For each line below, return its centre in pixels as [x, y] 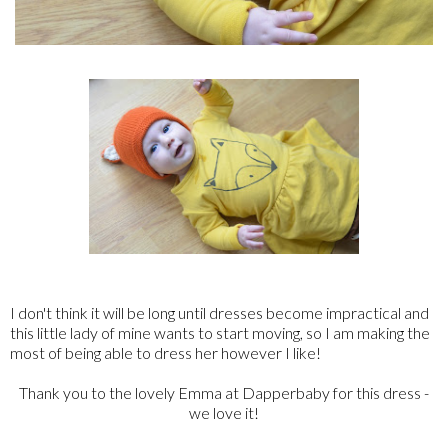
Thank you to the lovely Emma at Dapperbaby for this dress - [224, 393]
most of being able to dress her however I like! [165, 353]
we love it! [224, 413]
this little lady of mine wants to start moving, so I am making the [220, 333]
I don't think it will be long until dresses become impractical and [219, 313]
